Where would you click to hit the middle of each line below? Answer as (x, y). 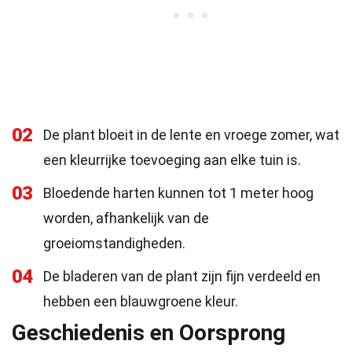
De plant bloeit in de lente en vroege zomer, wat (191, 135)
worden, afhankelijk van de (126, 218)
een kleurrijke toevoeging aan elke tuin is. (172, 160)
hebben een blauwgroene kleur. (141, 301)
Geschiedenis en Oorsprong (148, 333)
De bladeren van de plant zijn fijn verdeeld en (182, 276)
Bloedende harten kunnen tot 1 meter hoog (178, 193)
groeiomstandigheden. (114, 243)
